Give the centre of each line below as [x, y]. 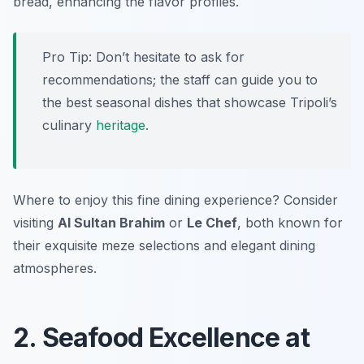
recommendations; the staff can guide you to [180, 80]
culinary [69, 126]
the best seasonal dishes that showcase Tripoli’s [190, 103]
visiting [35, 223]
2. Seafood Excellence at [161, 338]
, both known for [290, 223]
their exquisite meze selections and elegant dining [164, 246]
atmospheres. [55, 269]
